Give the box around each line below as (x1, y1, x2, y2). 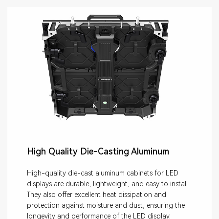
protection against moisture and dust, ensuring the (27, 201, 185, 209)
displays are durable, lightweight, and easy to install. (27, 179, 189, 188)
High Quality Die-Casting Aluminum (27, 146, 169, 156)
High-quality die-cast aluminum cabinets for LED (27, 169, 178, 177)
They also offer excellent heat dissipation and (27, 190, 166, 198)
